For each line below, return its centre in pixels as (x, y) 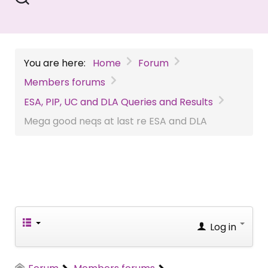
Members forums (65, 83)
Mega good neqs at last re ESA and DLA (115, 121)
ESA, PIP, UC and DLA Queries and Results (118, 102)
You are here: (57, 63)
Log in (223, 227)
